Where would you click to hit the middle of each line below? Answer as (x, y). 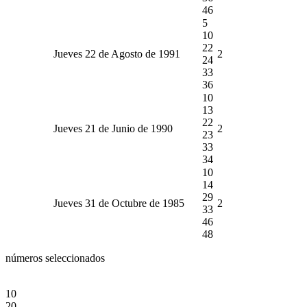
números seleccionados (55, 258)
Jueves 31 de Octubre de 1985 (119, 203)
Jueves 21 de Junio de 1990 (113, 128)
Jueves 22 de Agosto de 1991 (117, 53)
